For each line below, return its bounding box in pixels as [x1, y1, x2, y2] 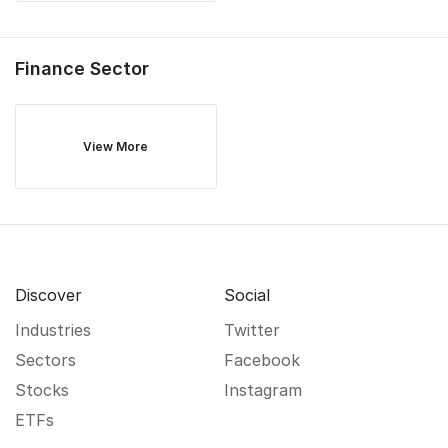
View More [83, 139, 149, 154]
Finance [15, 58, 85, 79]
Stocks [15, 380, 69, 400]
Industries [15, 320, 91, 340]
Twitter [224, 320, 280, 340]
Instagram [224, 380, 302, 400]
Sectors [15, 350, 76, 370]
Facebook [224, 350, 300, 370]
